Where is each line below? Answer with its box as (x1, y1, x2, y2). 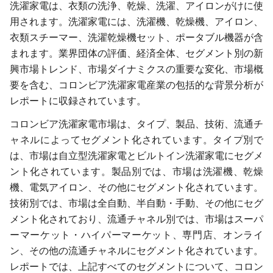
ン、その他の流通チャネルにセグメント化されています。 (10, 245, 263, 257)
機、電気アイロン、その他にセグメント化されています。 (10, 182, 263, 194)
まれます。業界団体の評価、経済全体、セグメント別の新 (10, 48, 263, 60)
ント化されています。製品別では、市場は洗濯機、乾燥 (10, 166, 263, 178)
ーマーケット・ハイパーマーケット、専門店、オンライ (10, 229, 263, 241)
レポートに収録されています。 (10, 95, 146, 107)
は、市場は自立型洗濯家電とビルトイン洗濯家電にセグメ (10, 150, 263, 162)
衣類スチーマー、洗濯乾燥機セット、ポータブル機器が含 (10, 32, 263, 44)
